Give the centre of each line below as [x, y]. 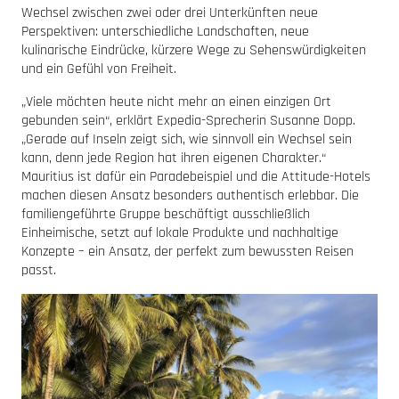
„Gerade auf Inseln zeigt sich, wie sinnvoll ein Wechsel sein [187, 139]
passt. [39, 270]
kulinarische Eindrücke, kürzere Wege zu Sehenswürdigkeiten [194, 50]
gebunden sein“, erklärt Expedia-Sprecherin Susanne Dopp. [188, 120]
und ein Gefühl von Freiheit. [99, 69]
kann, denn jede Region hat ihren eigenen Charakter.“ [174, 158]
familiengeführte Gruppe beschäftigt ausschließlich [166, 214]
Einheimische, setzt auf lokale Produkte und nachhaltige [180, 232]
